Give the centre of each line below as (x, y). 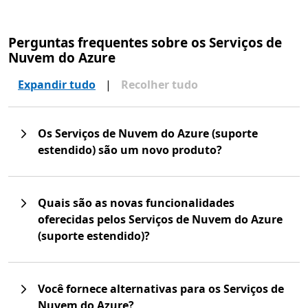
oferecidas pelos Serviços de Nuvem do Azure (160, 219)
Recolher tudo (159, 84)
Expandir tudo (57, 84)
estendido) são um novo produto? (130, 150)
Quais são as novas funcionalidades (136, 202)
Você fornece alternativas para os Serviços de (161, 288)
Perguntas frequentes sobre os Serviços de (145, 42)
